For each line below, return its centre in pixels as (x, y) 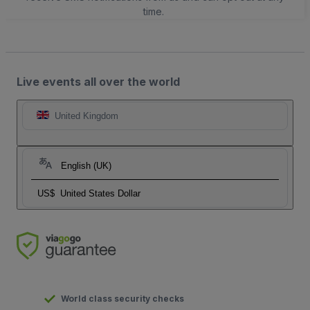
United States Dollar (100, 194)
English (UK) (86, 166)
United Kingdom (86, 116)
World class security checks (122, 299)
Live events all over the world (98, 82)
